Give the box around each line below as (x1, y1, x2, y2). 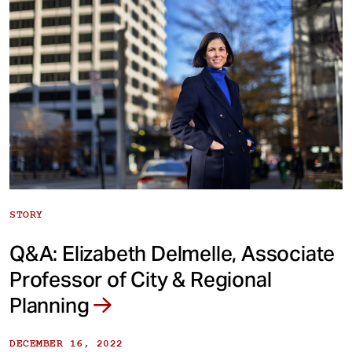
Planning (9, 292, 94, 319)
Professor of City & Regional (9, 266, 272, 293)
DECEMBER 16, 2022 (9, 337, 123, 350)
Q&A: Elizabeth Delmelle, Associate (9, 240, 335, 267)
